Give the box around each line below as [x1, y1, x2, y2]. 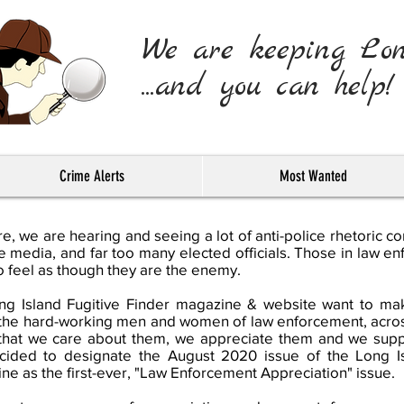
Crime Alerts [60, 167, 124, 185]
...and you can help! [142, 67, 394, 107]
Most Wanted [279, 167, 347, 185]
